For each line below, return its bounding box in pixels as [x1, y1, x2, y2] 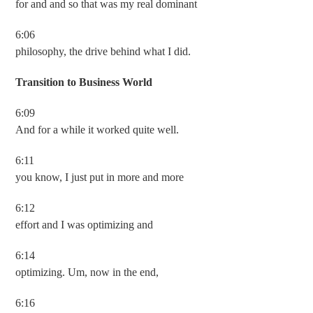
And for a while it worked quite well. [15, 124, 180, 136]
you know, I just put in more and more [15, 171, 184, 183]
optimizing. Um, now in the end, [15, 266, 159, 278]
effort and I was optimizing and [15, 219, 154, 231]
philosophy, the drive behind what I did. [15, 45, 191, 57]
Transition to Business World [15, 76, 153, 88]
